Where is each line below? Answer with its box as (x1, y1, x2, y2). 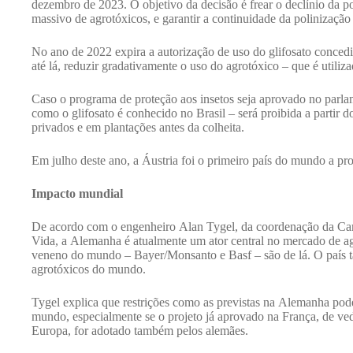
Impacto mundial (32, 186, 126, 200)
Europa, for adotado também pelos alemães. (32, 323, 248, 337)
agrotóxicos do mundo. (32, 262, 146, 276)
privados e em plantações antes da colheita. (32, 120, 244, 134)
